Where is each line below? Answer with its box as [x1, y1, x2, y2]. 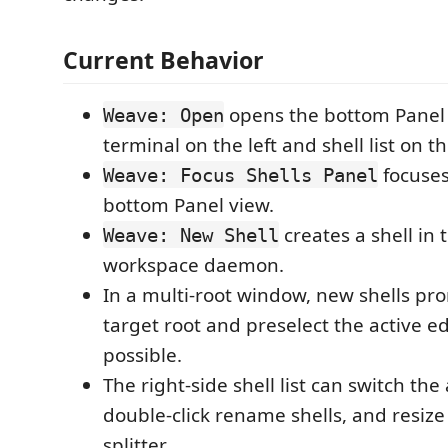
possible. [103, 341, 182, 368]
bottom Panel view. [103, 191, 274, 218]
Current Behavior [63, 43, 264, 76]
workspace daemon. [103, 251, 284, 278]
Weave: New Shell [103, 223, 279, 246]
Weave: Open [103, 103, 224, 126]
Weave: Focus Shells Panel [103, 163, 378, 186]
